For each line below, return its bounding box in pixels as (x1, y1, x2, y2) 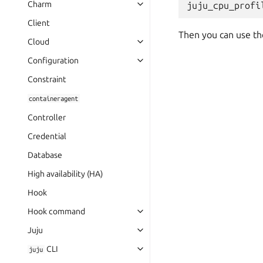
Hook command (28, 207, 85, 216)
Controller (28, 113, 66, 122)
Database (28, 150, 62, 160)
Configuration (28, 56, 79, 65)
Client (28, 18, 50, 28)
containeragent (29, 95, 79, 102)
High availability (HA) (28, 169, 103, 178)
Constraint (28, 75, 66, 84)
